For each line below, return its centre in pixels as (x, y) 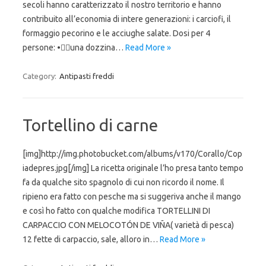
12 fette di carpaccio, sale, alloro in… (91, 239)
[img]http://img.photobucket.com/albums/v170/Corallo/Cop (132, 154)
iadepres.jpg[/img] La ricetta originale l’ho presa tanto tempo (133, 168)
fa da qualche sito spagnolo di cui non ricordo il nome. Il (123, 182)
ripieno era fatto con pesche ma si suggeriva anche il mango (132, 197)
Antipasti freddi (87, 76)
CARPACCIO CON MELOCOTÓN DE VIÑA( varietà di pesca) (128, 225)
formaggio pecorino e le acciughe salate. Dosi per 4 (116, 33)
